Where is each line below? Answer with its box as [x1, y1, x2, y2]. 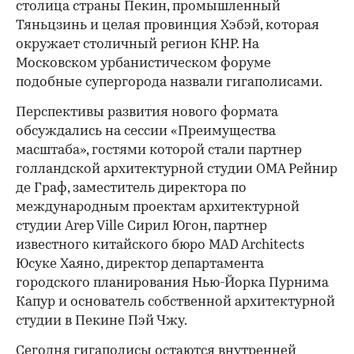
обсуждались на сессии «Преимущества [16, 125, 276, 139]
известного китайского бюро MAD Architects [16, 239, 304, 253]
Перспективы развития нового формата [16, 106, 278, 120]
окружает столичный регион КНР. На [16, 38, 259, 52]
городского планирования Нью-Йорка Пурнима [16, 277, 329, 291]
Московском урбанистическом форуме [16, 57, 271, 71]
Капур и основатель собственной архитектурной [16, 296, 335, 310]
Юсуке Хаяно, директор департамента [16, 258, 264, 272]
